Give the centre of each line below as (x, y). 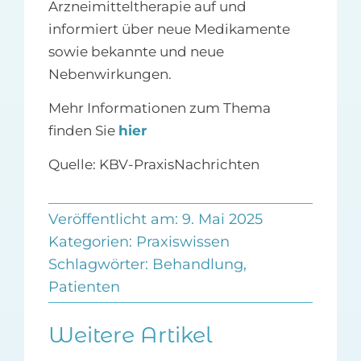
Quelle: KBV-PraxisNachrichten (154, 165)
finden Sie (83, 131)
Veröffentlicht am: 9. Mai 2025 (155, 220)
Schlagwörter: (100, 265)
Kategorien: (92, 242)
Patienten (84, 287)
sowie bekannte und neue (136, 52)
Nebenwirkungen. (110, 75)
